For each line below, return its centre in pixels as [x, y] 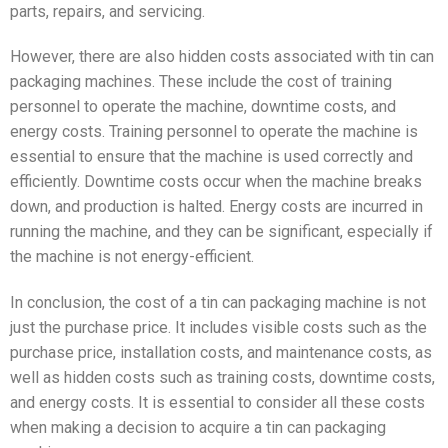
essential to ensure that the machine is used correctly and [211, 157]
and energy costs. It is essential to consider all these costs [217, 403]
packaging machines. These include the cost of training [201, 82]
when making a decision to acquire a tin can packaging [198, 428]
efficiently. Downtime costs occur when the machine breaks [216, 182]
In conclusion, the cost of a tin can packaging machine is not [218, 303]
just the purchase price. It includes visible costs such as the [218, 328]
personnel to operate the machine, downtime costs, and [203, 107]
